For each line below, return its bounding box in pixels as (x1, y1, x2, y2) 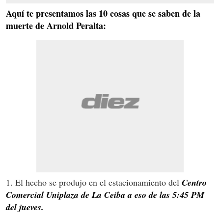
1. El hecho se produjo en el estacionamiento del (6, 176, 182, 188)
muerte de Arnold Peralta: (6, 19, 106, 32)
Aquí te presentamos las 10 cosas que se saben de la (6, 6, 200, 20)
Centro (182, 176, 207, 189)
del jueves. (6, 200, 44, 213)
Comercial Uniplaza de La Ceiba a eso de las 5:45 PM (6, 188, 204, 201)
